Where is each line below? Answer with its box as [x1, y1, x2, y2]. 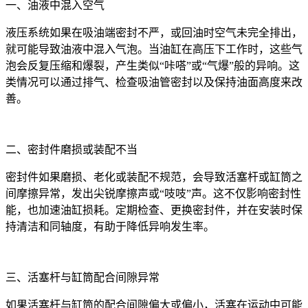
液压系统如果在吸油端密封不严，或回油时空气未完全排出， [5, 26, 302, 38]
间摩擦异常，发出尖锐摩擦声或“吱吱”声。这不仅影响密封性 [5, 187, 301, 199]
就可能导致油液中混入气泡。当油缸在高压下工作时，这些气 [5, 43, 302, 55]
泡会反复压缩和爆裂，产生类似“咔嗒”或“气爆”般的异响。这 [5, 59, 300, 71]
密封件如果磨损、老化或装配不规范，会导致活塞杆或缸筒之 [5, 170, 302, 183]
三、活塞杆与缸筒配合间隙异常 [5, 271, 159, 283]
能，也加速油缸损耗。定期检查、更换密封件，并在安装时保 [5, 203, 302, 216]
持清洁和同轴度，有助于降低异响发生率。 [5, 220, 214, 232]
